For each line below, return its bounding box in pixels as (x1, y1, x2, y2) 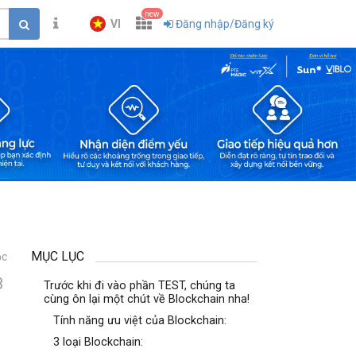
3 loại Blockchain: (53, 335, 144, 349)
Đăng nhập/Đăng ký (176, 17, 274, 30)
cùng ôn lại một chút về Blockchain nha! (44, 292, 250, 306)
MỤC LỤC (31, 249, 85, 264)
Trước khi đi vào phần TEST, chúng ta (44, 279, 236, 292)
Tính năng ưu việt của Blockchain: (53, 314, 227, 327)
